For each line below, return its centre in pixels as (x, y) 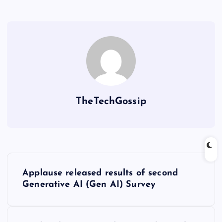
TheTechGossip (111, 102)
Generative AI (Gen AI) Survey (89, 185)
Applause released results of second (100, 173)
